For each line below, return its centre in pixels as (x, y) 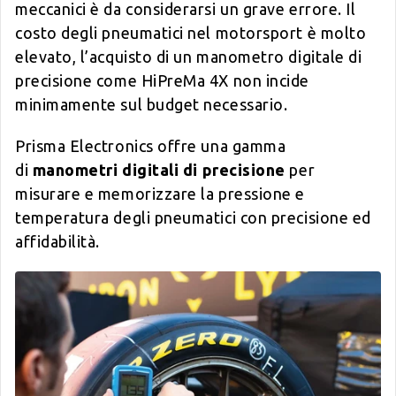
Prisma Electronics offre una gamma (151, 146)
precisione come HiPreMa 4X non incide (162, 80)
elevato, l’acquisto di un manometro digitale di (189, 57)
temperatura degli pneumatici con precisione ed (193, 217)
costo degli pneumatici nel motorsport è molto (191, 33)
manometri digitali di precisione (159, 170)
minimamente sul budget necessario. (152, 104)
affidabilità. (58, 241)
